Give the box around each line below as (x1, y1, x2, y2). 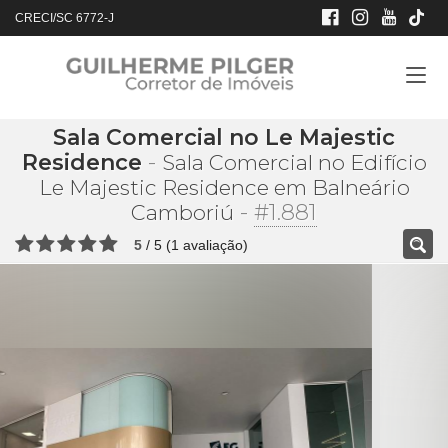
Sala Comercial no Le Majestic (53, 124, 395, 151)
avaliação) (179, 237, 248, 253)
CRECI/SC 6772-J (15, 11, 114, 25)
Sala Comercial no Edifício (161, 150, 427, 175)
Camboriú (131, 200, 234, 225)
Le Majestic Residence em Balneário (38, 175, 410, 200)
